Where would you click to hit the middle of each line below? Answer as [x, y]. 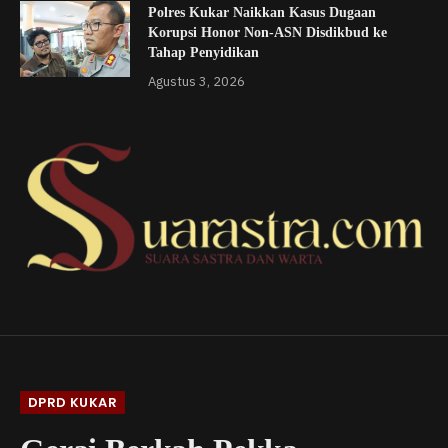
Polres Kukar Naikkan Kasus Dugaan [262, 13]
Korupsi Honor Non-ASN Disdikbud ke [267, 33]
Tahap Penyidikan [203, 53]
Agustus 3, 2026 [196, 82]
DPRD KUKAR [72, 403]
